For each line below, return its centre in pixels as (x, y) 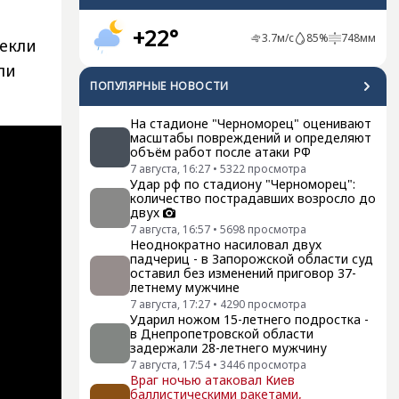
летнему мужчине (185, 287)
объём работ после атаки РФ (220, 152)
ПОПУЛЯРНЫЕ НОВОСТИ (159, 86)
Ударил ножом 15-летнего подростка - (249, 319)
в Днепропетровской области (222, 334)
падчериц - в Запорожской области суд (252, 259)
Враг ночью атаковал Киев (212, 380)
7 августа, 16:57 (170, 229)
